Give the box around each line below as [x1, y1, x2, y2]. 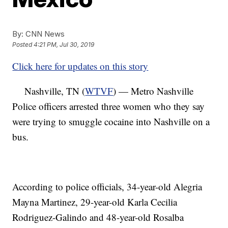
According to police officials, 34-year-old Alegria [12, 180, 203, 193]
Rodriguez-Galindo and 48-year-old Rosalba [12, 211, 184, 223]
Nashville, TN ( [12, 84, 85, 97]
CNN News [23, 29, 65, 39]
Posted [12, 41, 34, 49]
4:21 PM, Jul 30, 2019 [34, 41, 95, 49]
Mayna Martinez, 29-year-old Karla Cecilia [12, 195, 178, 208]
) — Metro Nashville [113, 84, 194, 97]
